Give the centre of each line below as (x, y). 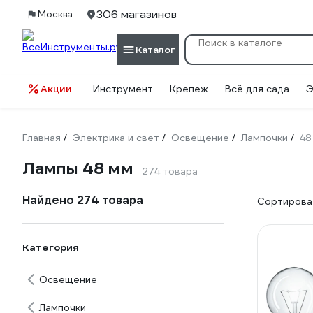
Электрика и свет (116, 138)
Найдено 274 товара (83, 200)
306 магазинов (137, 14)
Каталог (155, 49)
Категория (51, 247)
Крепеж (189, 89)
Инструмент (123, 89)
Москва (55, 14)
